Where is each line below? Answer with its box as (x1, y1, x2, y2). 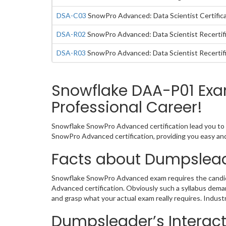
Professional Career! (51, 97, 202, 118)
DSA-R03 (56, 48, 86, 57)
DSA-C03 (56, 11, 86, 20)
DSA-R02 (56, 30, 86, 38)
